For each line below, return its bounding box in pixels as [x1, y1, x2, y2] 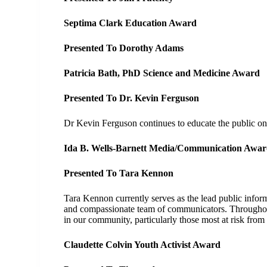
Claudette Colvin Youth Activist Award [64, 240, 221, 250]
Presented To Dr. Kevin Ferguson [64, 93, 200, 103]
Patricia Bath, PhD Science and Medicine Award [64, 68, 260, 78]
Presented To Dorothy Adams [64, 43, 184, 53]
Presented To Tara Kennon [64, 168, 174, 178]
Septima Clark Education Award [64, 18, 197, 28]
